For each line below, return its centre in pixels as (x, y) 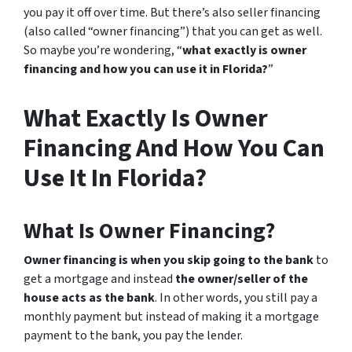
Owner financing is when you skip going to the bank (169, 260)
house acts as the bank (89, 298)
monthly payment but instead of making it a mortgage (171, 317)
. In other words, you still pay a (236, 298)
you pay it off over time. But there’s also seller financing (172, 13)
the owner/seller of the (242, 279)
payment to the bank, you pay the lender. (133, 335)
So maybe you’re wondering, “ (103, 50)
